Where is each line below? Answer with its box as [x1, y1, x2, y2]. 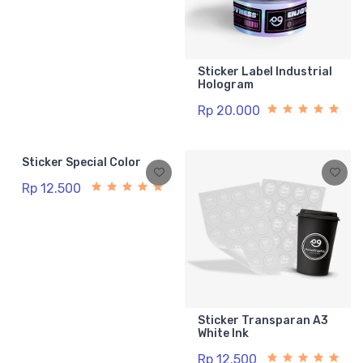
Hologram [198, 78, 254, 92]
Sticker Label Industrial [198, 65, 332, 79]
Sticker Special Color [22, 156, 141, 170]
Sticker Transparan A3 [198, 314, 328, 328]
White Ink [198, 327, 249, 341]
